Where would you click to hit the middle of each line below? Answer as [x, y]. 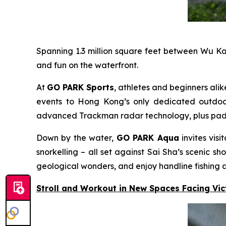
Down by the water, [76, 138]
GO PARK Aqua [148, 138]
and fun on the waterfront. [87, 65]
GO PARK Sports [81, 88]
